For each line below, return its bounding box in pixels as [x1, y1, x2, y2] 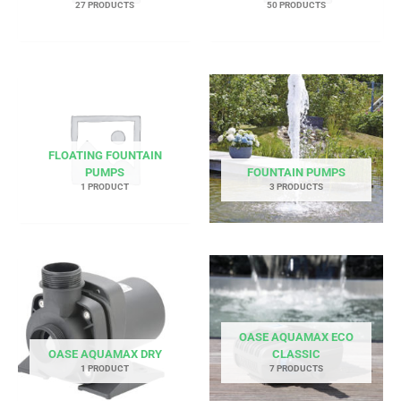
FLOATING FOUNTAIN [47, 149, 162, 163]
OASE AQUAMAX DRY [47, 346, 162, 361]
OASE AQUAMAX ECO [239, 329, 354, 344]
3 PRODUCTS [269, 182, 323, 192]
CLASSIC [272, 346, 320, 361]
